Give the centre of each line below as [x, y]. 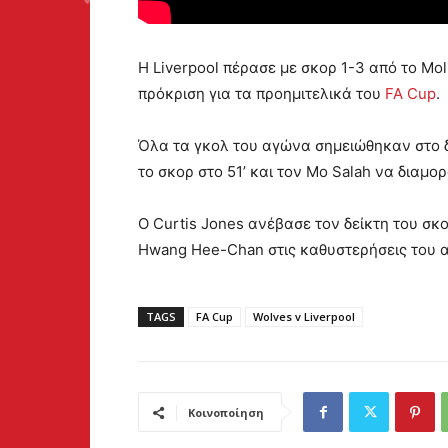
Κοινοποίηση [226, 413]
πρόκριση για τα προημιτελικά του [261, 94]
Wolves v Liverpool [304, 317]
